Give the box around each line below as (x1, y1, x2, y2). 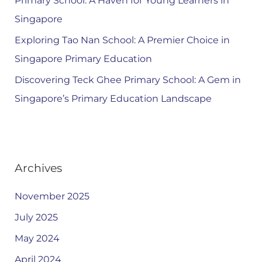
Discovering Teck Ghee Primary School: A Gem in (14, 74, 241, 86)
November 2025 (14, 191, 89, 202)
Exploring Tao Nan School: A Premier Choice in (14, 35, 230, 46)
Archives (14, 161, 62, 175)
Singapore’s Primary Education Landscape (14, 93, 212, 105)
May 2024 (14, 233, 60, 244)
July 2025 (14, 212, 58, 223)
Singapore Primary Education (14, 53, 152, 65)
